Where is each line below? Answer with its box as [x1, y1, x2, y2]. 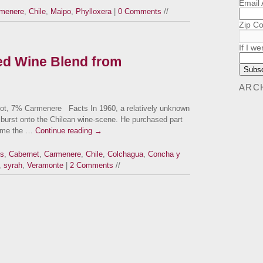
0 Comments [118, 7, 161, 16]
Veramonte [27, 160, 63, 170]
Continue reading [35, 126, 95, 135]
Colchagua [107, 149, 143, 159]
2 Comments [70, 160, 113, 170]
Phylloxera [76, 7, 112, 16]
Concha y [148, 149, 180, 159]
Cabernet [9, 149, 39, 159]
